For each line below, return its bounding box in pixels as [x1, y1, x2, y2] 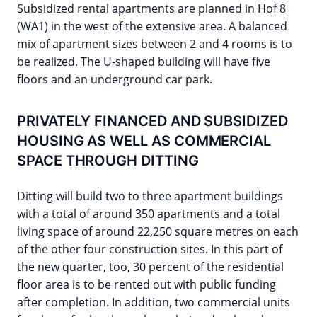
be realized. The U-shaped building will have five [17, 54, 270, 70]
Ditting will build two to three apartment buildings [17, 188, 283, 204]
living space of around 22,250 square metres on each [17, 224, 299, 240]
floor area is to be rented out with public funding [17, 277, 276, 293]
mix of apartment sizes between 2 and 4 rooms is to [17, 36, 292, 52]
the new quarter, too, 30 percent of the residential [17, 259, 284, 275]
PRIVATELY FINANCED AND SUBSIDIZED [17, 113, 288, 130]
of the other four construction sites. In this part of [17, 241, 282, 258]
